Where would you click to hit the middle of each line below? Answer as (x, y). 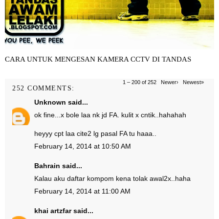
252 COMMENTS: (44, 88)
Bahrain (47, 166)
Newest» (193, 82)
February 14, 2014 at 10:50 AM (83, 146)
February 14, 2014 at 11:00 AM (82, 191)
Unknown (50, 102)
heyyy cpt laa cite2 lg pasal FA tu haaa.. (95, 133)
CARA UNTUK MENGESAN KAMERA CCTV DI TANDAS (98, 59)
